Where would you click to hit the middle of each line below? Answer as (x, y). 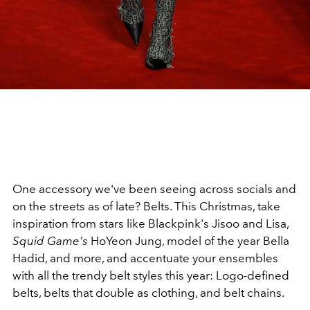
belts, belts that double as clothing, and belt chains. (148, 293)
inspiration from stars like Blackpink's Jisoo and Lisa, (151, 224)
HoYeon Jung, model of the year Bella (189, 241)
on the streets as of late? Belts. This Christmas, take (146, 207)
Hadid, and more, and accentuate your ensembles (145, 258)
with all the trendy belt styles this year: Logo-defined (151, 276)
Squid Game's (50, 241)
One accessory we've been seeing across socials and (154, 189)
